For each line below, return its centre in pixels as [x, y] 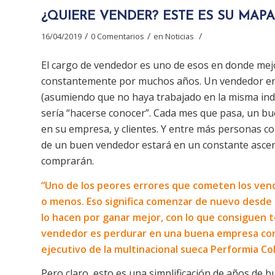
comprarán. [68, 161]
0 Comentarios [118, 36]
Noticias [180, 36]
